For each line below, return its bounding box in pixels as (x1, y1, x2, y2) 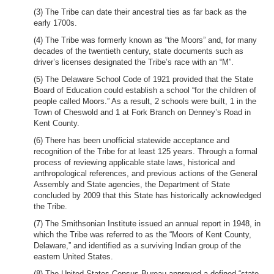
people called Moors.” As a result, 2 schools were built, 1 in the (34, 97, 256, 106)
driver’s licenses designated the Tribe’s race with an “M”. (34, 57, 234, 67)
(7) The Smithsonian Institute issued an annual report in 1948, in (34, 219, 261, 228)
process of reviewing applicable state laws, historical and (34, 158, 235, 167)
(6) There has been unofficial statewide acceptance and (34, 136, 229, 145)
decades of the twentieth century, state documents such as (34, 46, 243, 56)
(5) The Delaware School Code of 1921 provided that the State (34, 75, 253, 84)
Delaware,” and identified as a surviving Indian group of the (34, 241, 241, 250)
